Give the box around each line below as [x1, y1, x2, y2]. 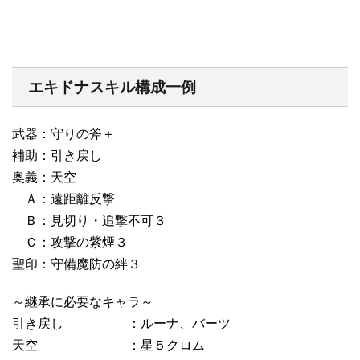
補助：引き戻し [12, 148, 102, 162]
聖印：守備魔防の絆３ [12, 256, 141, 271]
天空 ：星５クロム [12, 337, 205, 352]
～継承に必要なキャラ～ [12, 294, 153, 309]
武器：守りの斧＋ [12, 126, 115, 141]
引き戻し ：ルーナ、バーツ [12, 316, 231, 330]
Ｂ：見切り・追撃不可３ [12, 213, 166, 227]
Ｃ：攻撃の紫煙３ [12, 235, 128, 249]
